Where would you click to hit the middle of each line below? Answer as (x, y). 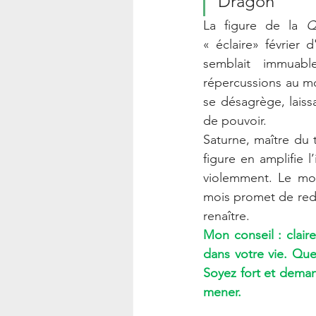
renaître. (226, 216)
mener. (222, 292)
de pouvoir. (235, 121)
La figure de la (255, 26)
